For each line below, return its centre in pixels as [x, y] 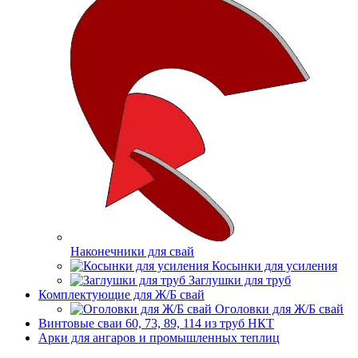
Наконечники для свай [132, 251]
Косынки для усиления [274, 266]
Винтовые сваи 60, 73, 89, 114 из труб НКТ [156, 323]
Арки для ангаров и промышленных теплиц [159, 338]
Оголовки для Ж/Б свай [279, 309]
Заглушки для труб [240, 280]
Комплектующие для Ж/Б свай [121, 294]
